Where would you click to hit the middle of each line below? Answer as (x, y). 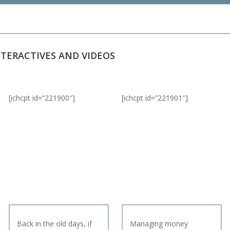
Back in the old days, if (54, 223)
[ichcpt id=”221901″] (155, 98)
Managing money (159, 223)
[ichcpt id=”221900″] (42, 98)
